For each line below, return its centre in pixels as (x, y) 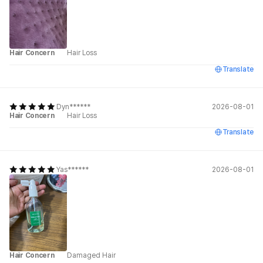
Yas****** (73, 170)
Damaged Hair (91, 255)
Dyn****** (73, 107)
